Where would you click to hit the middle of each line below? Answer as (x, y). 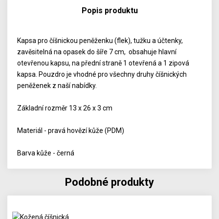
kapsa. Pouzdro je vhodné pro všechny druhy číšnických (102, 74)
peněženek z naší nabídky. (57, 86)
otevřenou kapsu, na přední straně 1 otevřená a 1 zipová (103, 63)
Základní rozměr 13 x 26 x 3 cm (65, 108)
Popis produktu (109, 11)
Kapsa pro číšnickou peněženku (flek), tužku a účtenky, (100, 41)
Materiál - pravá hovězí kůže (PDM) (71, 131)
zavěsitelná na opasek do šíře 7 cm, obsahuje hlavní (97, 52)
